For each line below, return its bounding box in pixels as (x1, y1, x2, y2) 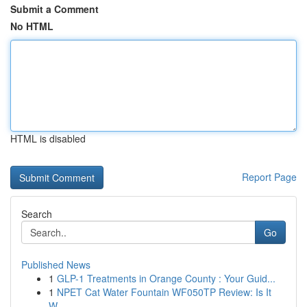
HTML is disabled (10, 132, 86, 145)
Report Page (242, 170, 297, 184)
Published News (21, 258, 90, 271)
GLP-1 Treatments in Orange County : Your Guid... (57, 271, 275, 285)
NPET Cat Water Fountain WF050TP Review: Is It (57, 285, 271, 299)
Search (21, 207, 52, 221)
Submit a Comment (10, 2, 99, 16)
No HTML (10, 19, 53, 33)
